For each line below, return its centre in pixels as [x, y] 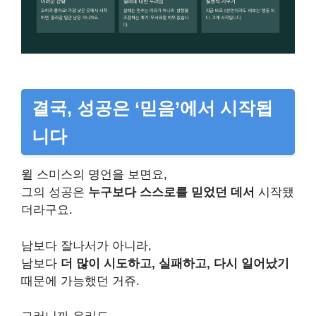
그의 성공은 [55, 193]
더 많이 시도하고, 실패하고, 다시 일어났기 [175, 263]
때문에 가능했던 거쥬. [80, 281]
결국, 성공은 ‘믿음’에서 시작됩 [152, 108]
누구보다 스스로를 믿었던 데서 [171, 193]
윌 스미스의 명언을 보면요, [94, 175]
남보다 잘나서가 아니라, [86, 245]
